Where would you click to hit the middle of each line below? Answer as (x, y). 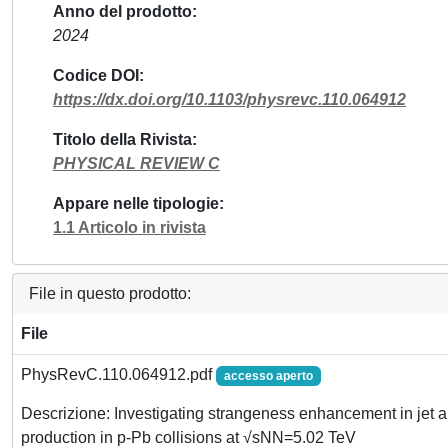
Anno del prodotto (122, 11)
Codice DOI (96, 75)
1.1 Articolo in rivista (129, 227)
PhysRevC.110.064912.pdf (118, 374)
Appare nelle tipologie (136, 203)
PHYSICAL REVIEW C (136, 163)
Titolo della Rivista (122, 139)
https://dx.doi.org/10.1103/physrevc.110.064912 (229, 99)
